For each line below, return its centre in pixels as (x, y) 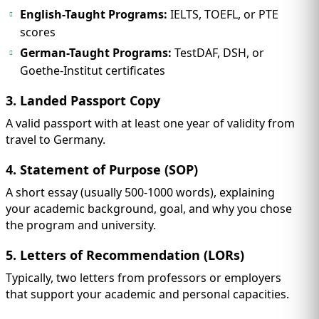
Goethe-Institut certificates (93, 71)
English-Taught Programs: (94, 15)
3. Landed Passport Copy (83, 101)
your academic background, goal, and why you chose (149, 209)
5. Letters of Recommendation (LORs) (125, 255)
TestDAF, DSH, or (218, 53)
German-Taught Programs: (96, 53)
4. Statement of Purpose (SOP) (102, 170)
